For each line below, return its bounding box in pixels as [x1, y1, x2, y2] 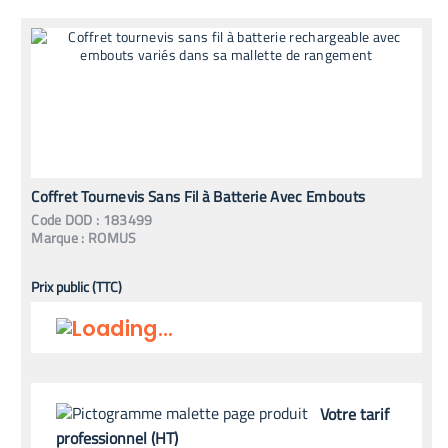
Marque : [31, 227, 85, 249]
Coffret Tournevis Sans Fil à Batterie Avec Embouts [31, 185, 366, 209]
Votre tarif [320, 401, 390, 426]
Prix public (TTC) [31, 276, 123, 298]
